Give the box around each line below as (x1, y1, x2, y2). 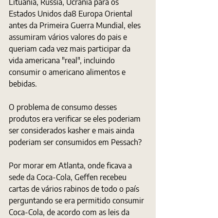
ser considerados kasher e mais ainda (9, 126, 136, 135)
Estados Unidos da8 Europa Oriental (9, 9, 134, 18)
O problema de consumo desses (9, 102, 119, 112)
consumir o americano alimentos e (9, 67, 127, 77)
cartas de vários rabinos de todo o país (9, 184, 141, 194)
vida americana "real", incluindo (9, 55, 117, 65)
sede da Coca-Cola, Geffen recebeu (9, 172, 128, 182)
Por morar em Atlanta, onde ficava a (9, 161, 134, 170)
